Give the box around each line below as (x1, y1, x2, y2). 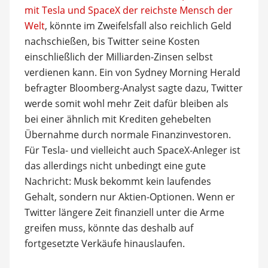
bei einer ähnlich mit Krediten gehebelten (24, 112, 211, 126)
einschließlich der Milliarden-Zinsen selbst (24, 50, 213, 63)
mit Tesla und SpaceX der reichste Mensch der (24, 3, 233, 17)
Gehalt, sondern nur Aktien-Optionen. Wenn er (24, 190, 235, 203)
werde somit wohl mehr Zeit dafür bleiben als (24, 96, 229, 110)
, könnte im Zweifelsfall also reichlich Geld (44, 19, 232, 32)
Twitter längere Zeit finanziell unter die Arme (24, 205, 224, 219)
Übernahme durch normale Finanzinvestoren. (24, 127, 231, 141)
